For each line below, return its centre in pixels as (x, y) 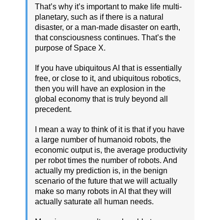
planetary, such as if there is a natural (99, 17)
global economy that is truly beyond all (101, 99)
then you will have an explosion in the (100, 89)
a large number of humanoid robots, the (103, 140)
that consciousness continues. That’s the (105, 38)
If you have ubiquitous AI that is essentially (108, 68)
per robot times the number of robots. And (106, 161)
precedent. (53, 110)
